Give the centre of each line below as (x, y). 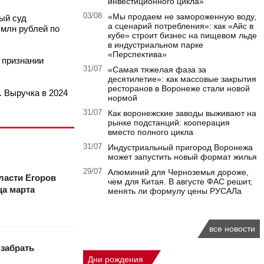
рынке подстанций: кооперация (169, 123)
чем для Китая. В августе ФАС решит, (180, 182)
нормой (123, 98)
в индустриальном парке (156, 45)
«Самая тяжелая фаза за (157, 70)
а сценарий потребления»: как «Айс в (181, 26)
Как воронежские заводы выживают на (182, 113)
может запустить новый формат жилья (182, 157)
